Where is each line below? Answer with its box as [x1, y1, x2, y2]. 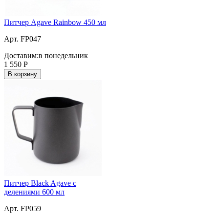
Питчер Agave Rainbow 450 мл [4, 18, 106, 26]
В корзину [8, 70, 37, 78]
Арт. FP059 [4, 204, 41, 213]
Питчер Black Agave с [4, 178, 76, 187]
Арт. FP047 [4, 34, 41, 43]
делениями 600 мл [4, 187, 65, 196]
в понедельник [39, 51, 88, 60]
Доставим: [4, 51, 39, 60]
